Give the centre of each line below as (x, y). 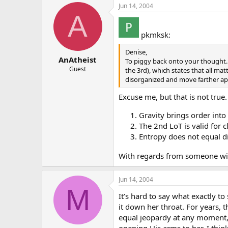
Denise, (136, 52)
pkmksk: (155, 34)
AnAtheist (78, 60)
